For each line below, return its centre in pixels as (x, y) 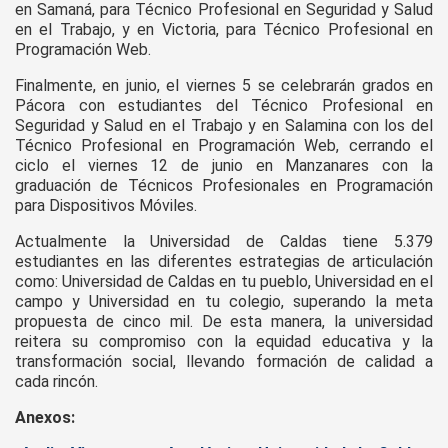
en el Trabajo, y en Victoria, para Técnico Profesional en (224, 30)
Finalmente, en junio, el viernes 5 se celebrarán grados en (224, 86)
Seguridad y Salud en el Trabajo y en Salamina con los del (224, 126)
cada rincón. (56, 382)
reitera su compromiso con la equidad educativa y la (224, 342)
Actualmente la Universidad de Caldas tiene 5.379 (224, 242)
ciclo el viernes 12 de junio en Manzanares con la (224, 166)
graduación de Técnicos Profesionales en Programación (224, 186)
